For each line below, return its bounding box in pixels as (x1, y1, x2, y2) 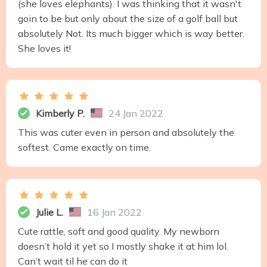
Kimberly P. (36, 107, 85, 119)
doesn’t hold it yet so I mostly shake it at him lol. (18, 240, 228, 252)
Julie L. (36, 206, 63, 218)
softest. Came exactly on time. (18, 141, 151, 153)
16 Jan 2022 (87, 206, 142, 218)
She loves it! (18, 42, 71, 54)
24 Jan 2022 (108, 107, 163, 119)
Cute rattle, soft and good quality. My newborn (18, 225, 219, 237)
